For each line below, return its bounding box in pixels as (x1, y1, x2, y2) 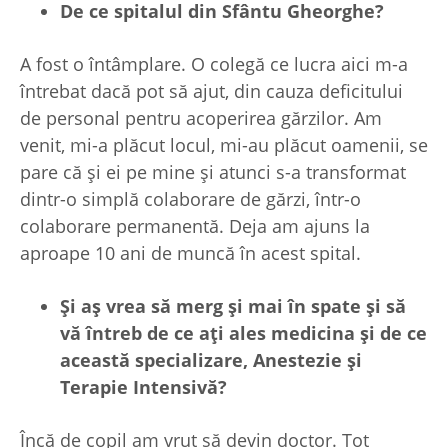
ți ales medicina (210, 321, 360, 346)
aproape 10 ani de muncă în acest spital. (20, 241, 361, 266)
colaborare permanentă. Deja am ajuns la (20, 214, 370, 239)
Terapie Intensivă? (60, 375, 227, 400)
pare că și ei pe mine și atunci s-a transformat (20, 160, 406, 185)
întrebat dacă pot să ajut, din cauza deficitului (20, 79, 403, 104)
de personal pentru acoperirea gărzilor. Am (20, 106, 382, 131)
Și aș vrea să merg (60, 294, 228, 319)
